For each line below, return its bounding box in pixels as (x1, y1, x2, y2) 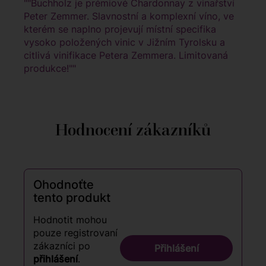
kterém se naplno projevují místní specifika (24, 23, 216, 36)
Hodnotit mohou (33, 214, 107, 226)
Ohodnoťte (33, 178, 94, 192)
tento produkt (33, 191, 110, 205)
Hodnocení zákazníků (55, 119, 211, 141)
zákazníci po (33, 240, 90, 252)
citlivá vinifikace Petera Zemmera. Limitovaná (24, 49, 228, 62)
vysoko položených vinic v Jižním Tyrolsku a (24, 36, 225, 49)
